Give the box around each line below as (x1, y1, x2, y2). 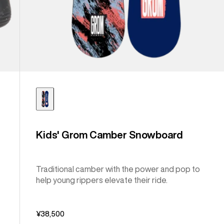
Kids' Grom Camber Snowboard (36, 129, 183, 140)
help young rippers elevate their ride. (36, 175, 168, 184)
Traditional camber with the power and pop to (36, 164, 200, 173)
